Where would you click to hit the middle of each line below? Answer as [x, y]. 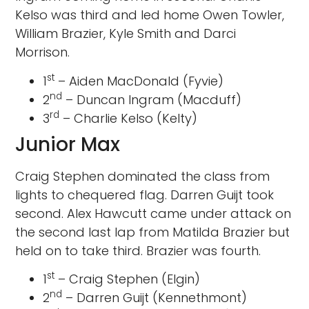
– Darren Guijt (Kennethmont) [155, 298]
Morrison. [43, 52]
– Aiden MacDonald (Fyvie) [139, 81]
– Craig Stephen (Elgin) [128, 279]
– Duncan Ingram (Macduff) [152, 99]
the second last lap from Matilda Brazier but [153, 232]
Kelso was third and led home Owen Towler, [150, 15]
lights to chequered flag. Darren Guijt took [145, 195]
